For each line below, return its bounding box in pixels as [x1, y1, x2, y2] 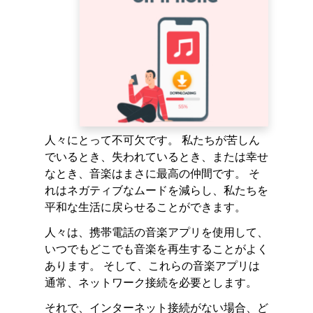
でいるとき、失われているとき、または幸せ [45, 149, 268, 164]
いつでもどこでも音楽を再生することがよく [45, 241, 268, 256]
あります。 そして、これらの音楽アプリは [45, 258, 260, 273]
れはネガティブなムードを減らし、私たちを [45, 182, 268, 198]
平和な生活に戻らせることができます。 [45, 199, 246, 214]
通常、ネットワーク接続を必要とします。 [45, 275, 257, 290]
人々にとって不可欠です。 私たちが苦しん [45, 132, 260, 147]
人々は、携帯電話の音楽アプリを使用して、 [45, 224, 268, 240]
